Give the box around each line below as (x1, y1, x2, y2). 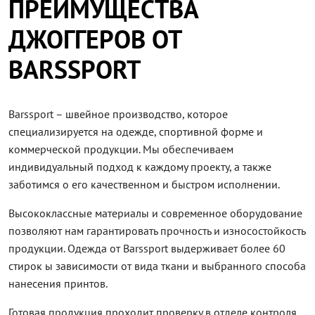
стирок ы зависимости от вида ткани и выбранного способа (8, 259, 306, 274)
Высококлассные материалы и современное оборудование (8, 206, 302, 221)
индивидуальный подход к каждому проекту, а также (8, 160, 271, 174)
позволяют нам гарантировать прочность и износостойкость (8, 224, 305, 238)
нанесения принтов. (8, 276, 108, 291)
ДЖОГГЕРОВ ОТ (8, 22, 181, 56)
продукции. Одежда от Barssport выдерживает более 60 (8, 241, 285, 256)
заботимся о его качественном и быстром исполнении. (8, 177, 280, 192)
